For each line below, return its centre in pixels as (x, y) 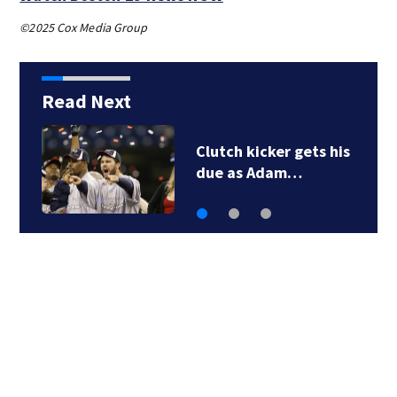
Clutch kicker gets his (272, 151)
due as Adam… (249, 172)
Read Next (86, 101)
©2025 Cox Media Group (84, 27)
